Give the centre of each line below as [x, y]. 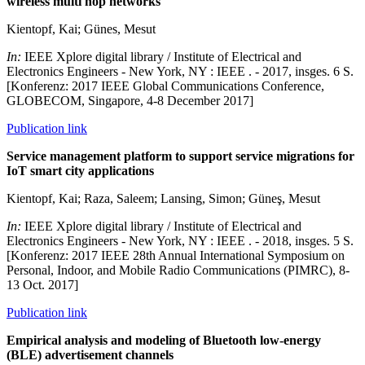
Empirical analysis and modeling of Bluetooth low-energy [164, 340]
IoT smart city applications [80, 170]
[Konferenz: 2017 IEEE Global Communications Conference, [165, 86]
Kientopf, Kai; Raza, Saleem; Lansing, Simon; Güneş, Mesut [163, 198]
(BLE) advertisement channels [90, 354]
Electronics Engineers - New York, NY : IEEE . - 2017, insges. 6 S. [180, 71]
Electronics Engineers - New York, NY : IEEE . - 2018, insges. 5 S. [180, 240]
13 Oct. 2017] [42, 284]
